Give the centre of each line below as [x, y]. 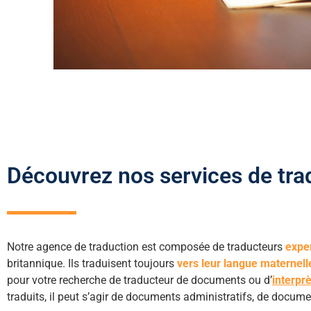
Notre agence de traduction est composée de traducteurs [146, 246]
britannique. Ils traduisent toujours [92, 263]
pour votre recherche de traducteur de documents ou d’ [140, 280]
